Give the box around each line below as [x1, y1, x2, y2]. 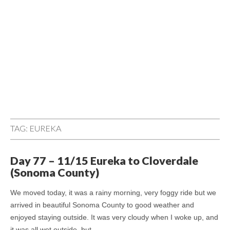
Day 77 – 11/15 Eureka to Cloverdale [10, 154, 198, 168]
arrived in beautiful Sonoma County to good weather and [10, 200, 194, 209]
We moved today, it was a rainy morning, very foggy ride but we [10, 188, 216, 197]
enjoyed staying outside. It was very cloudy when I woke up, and [10, 213, 218, 221]
